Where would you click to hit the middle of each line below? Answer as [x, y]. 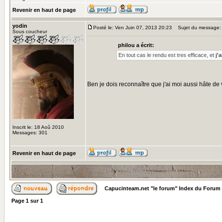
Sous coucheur [30, 31]
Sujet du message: [197, 28]
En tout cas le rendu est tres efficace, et [167, 55]
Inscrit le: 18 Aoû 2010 [38, 127]
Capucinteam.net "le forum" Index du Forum [163, 188]
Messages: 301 [30, 133]
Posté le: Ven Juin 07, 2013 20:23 [133, 28]
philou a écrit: [136, 45]
